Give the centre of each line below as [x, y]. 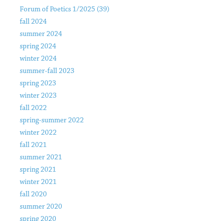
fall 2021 [33, 146]
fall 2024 [33, 22]
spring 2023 [38, 84]
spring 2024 [38, 47]
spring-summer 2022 [52, 121]
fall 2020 [33, 195]
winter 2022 [38, 133]
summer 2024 [41, 35]
